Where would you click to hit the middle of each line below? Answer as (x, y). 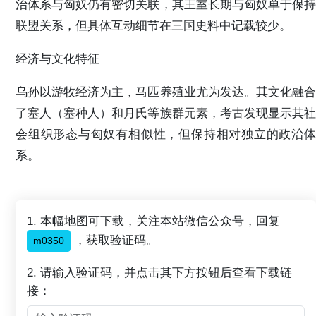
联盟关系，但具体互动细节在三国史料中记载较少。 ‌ (155, 25)
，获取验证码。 (114, 239)
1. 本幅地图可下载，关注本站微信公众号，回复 (153, 220)
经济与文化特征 (57, 59)
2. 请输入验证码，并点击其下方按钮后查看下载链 (159, 272)
